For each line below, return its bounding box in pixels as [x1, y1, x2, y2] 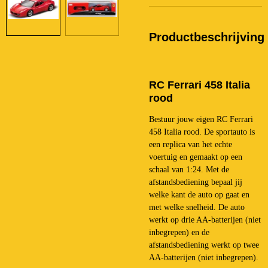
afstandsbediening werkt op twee [149, 240, 259, 249]
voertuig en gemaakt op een [149, 152, 242, 162]
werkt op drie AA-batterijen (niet [149, 215, 261, 224]
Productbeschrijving [149, 30, 264, 44]
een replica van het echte [149, 139, 232, 149]
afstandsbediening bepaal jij [149, 177, 242, 187]
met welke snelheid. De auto [149, 202, 245, 212]
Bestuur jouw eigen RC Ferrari [149, 114, 253, 124]
